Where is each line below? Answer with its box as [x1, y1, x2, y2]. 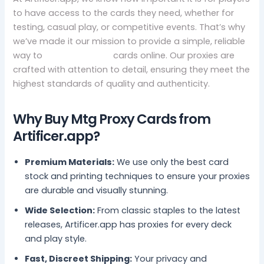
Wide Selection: [25, 204, 95, 216]
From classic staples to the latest [95, 204, 241, 216]
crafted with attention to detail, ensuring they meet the [13, 63, 250, 75]
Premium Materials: [25, 156, 115, 168]
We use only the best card [114, 156, 229, 168]
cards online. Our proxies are [111, 49, 235, 61]
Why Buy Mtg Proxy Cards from [13, 110, 211, 129]
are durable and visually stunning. [25, 184, 169, 196]
